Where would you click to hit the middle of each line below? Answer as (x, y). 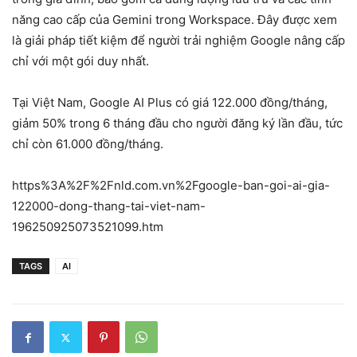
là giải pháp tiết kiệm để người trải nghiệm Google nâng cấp (178, 41)
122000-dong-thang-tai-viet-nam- (109, 206)
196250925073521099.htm (88, 227)
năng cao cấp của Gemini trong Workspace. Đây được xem (175, 20)
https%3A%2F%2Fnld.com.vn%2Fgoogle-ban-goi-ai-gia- (171, 186)
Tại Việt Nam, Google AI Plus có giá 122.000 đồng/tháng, (170, 103)
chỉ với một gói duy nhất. (80, 61)
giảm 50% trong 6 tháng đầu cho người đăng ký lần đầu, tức (177, 124)
